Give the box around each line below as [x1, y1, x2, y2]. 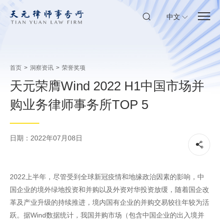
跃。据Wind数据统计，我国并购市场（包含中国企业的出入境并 [10, 211, 204, 219]
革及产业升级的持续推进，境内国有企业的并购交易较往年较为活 [10, 198, 209, 206]
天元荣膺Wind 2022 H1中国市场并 [10, 79, 204, 93]
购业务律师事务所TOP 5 [10, 97, 148, 112]
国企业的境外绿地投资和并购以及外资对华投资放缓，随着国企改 [10, 186, 209, 193]
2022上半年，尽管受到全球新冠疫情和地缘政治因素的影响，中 [10, 173, 204, 181]
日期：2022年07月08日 [10, 134, 82, 142]
